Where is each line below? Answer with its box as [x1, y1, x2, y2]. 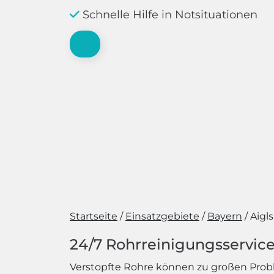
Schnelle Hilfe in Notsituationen [80, 8, 257, 21]
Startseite [70, 210, 117, 222]
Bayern [207, 210, 242, 222]
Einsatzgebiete [125, 210, 199, 222]
